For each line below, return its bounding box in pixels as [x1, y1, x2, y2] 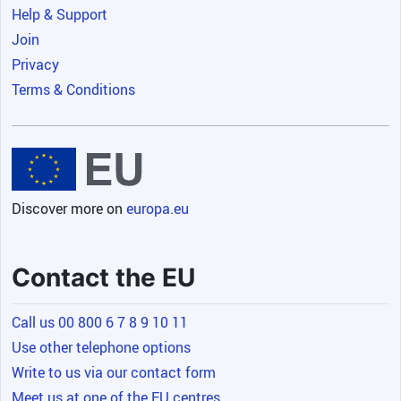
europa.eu [126, 199, 189, 219]
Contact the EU [12, 262, 195, 294]
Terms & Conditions [12, 80, 135, 100]
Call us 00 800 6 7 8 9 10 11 [12, 312, 188, 333]
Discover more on [12, 199, 126, 219]
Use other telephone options [12, 337, 191, 358]
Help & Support [12, 4, 107, 25]
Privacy [12, 55, 59, 75]
